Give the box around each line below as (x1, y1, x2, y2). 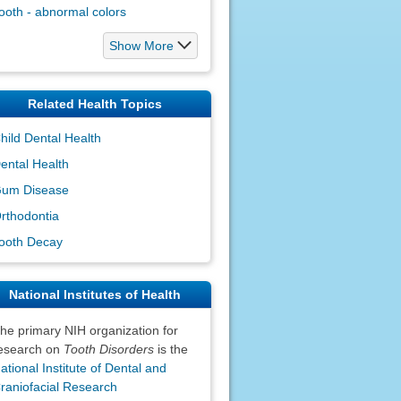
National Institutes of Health (8, 286, 181, 302)
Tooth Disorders (63, 341, 154, 356)
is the (153, 341, 188, 356)
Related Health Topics (27, 96, 162, 111)
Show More (109, 38, 174, 53)
